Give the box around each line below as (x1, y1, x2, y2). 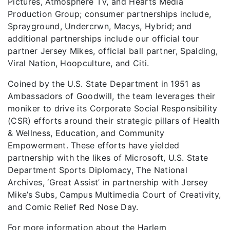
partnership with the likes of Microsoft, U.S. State (8, 152, 208, 163)
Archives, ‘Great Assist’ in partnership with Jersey (8, 177, 208, 187)
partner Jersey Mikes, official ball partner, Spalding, (8, 46, 218, 56)
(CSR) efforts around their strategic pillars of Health (8, 116, 220, 126)
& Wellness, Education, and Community (8, 128, 165, 138)
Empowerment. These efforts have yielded (8, 140, 180, 150)
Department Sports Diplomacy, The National (8, 165, 188, 175)
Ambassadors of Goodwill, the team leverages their (8, 91, 216, 101)
